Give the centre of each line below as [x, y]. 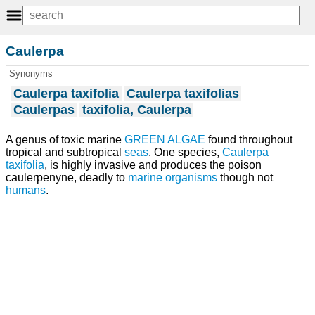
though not [245, 177]
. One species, [185, 152]
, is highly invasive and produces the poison [153, 165]
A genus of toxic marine [65, 139]
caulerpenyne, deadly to [67, 177]
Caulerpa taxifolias [182, 93]
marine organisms [173, 177]
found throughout [249, 139]
